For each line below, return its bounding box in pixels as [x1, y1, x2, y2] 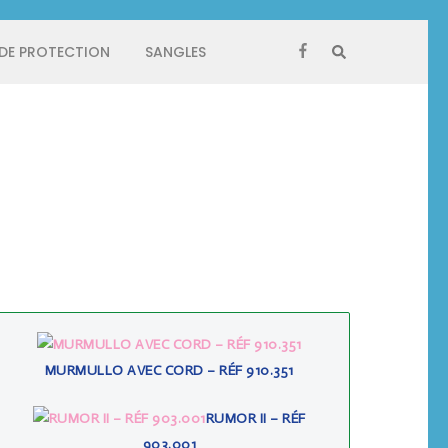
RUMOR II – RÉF [205, 409, 306, 427]
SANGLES [145, 42, 206, 62]
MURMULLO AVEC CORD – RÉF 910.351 [44, 361, 294, 379]
